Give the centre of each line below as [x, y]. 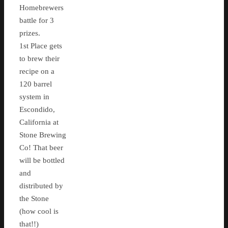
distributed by [41, 186]
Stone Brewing [43, 135]
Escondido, [37, 110]
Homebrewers [41, 8]
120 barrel [36, 84]
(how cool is [39, 211]
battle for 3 [37, 21]
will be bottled [42, 161]
